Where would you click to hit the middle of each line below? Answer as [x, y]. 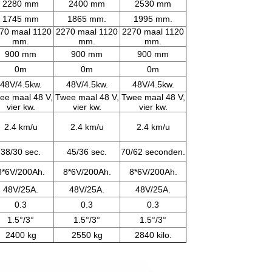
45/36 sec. [87, 152]
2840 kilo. [153, 235]
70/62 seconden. [153, 152]
